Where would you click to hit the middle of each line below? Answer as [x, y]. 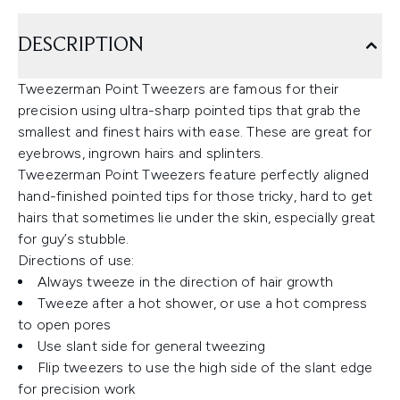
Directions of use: [76, 260]
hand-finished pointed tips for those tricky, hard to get [196, 196]
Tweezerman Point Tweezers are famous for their [179, 89]
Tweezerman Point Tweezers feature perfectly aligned [194, 175]
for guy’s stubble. [74, 239]
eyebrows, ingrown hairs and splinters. [141, 153]
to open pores [65, 325]
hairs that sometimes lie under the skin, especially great [197, 217]
